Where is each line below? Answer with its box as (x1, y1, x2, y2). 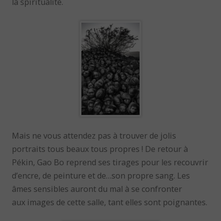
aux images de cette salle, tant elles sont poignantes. (12, 196, 208, 208)
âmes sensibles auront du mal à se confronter (12, 183, 183, 194)
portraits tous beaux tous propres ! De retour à (12, 143, 188, 154)
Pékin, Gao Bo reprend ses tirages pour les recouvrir (12, 156, 209, 168)
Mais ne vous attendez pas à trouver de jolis (12, 130, 177, 141)
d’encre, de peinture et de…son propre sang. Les (12, 170, 190, 181)
